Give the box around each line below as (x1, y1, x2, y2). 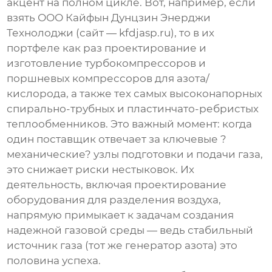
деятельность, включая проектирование (7, 178, 227, 191)
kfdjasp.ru (119, 27, 171, 39)
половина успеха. (7, 254, 101, 267)
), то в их (171, 27, 215, 39)
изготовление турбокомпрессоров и (7, 57, 206, 70)
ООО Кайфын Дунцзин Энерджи (38, 12, 211, 24)
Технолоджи (7, 27, 74, 39)
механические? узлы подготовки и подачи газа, (7, 148, 263, 161)
